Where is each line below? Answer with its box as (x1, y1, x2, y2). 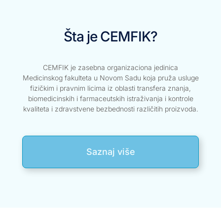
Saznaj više (86, 146, 135, 157)
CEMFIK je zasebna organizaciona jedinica (43, 63, 178, 72)
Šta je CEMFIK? (64, 28, 157, 45)
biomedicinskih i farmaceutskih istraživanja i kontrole (28, 94, 193, 103)
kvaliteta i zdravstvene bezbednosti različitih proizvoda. (23, 105, 198, 113)
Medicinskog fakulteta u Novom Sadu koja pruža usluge (22, 74, 199, 82)
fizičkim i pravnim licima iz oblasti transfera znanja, (30, 84, 191, 93)
